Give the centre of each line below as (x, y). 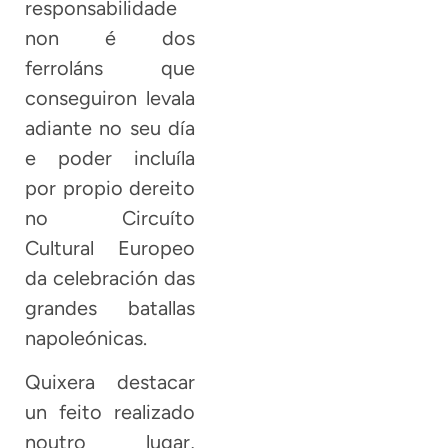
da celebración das (110, 277)
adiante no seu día (110, 127)
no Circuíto (110, 217)
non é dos (110, 37)
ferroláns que (110, 67)
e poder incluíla (110, 157)
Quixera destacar (110, 382)
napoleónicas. (86, 337)
